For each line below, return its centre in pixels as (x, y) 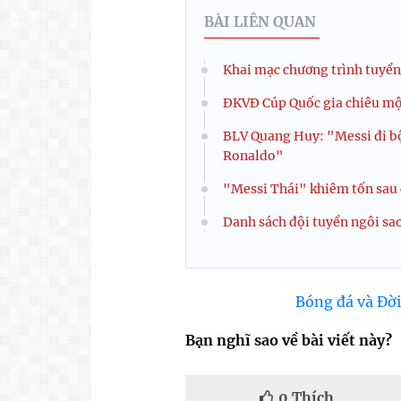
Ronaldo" (253, 155)
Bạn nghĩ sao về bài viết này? (289, 340)
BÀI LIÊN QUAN (260, 21)
